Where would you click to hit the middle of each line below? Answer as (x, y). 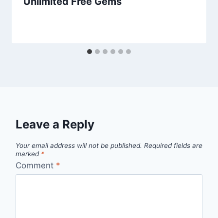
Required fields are (173, 146)
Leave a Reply (55, 125)
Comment (36, 165)
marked (28, 154)
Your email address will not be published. (79, 146)
